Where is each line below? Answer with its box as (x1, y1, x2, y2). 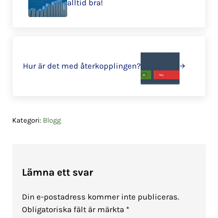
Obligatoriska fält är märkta (21, 204, 126, 214)
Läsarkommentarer (11, 127, 117, 142)
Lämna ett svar (21, 166, 93, 178)
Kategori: (12, 115, 43, 125)
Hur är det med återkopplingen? (23, 61, 141, 71)
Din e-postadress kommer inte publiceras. (21, 192, 179, 201)
